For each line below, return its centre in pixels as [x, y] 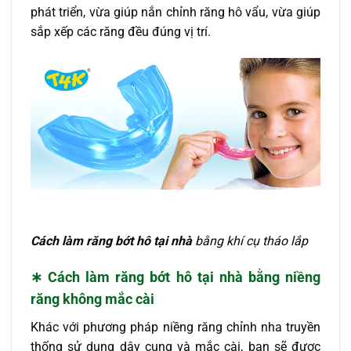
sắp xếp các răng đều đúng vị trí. [121, 32]
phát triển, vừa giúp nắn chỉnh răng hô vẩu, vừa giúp [175, 13]
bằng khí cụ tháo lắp [250, 241]
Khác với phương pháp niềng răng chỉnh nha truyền [175, 327]
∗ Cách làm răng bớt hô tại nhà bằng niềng [175, 277]
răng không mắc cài [92, 299]
